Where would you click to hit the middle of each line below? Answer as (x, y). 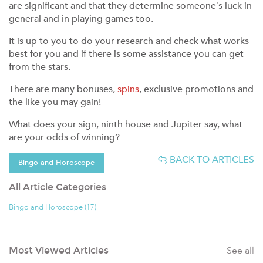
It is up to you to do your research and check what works (129, 41)
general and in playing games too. (81, 19)
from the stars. (40, 67)
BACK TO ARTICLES (211, 160)
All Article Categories (58, 187)
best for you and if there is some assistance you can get (126, 54)
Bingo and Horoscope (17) (53, 207)
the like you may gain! (55, 102)
